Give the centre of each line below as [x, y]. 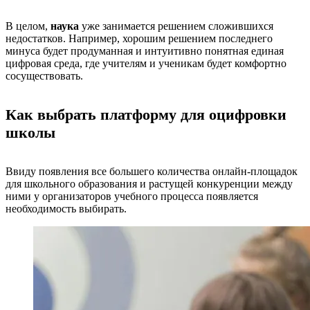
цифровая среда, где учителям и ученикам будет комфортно [146, 63]
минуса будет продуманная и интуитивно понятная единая [145, 51]
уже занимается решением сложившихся [176, 26]
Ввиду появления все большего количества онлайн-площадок [152, 171]
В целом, [28, 26]
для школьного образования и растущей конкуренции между [149, 183]
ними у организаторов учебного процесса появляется [132, 196]
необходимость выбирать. [67, 208]
